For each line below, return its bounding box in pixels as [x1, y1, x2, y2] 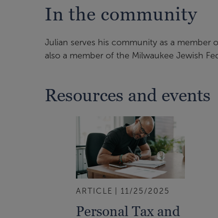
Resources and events [45, 85, 211, 106]
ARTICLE [76, 186, 113, 195]
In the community [45, 3, 198, 25]
